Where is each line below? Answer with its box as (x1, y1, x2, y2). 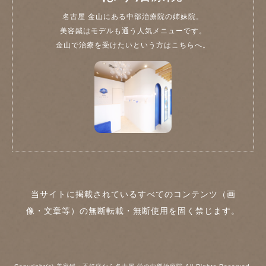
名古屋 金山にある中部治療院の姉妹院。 (62, 12, 204, 21)
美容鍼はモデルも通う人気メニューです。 (59, 26, 207, 35)
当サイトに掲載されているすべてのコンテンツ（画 (30, 189, 236, 199)
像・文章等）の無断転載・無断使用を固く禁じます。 (26, 205, 240, 216)
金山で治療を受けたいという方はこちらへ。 (56, 40, 210, 49)
